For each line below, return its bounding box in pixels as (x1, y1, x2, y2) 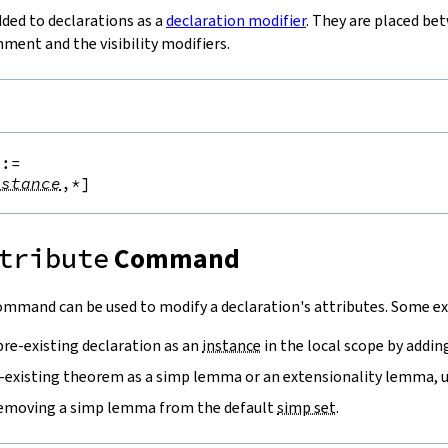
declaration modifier (166, 9, 306, 31)
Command (109, 240, 240, 277)
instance (202, 334, 261, 356)
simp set (277, 396, 336, 418)
